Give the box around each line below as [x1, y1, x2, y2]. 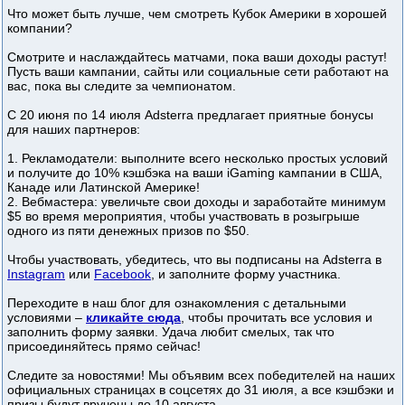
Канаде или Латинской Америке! [7, 179, 200, 194]
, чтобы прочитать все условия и [181, 309, 372, 325]
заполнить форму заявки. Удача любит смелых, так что [7, 324, 334, 339]
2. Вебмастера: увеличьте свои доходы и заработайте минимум [7, 193, 386, 209]
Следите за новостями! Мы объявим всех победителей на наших [7, 367, 395, 382]
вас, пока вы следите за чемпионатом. [7, 78, 236, 93]
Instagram [7, 266, 65, 281]
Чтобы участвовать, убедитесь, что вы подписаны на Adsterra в [7, 251, 381, 267]
